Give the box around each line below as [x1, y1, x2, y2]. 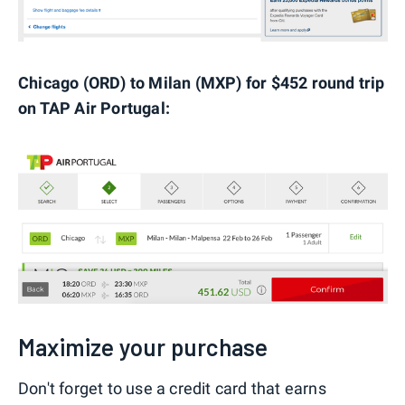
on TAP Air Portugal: [18, 99, 170, 118]
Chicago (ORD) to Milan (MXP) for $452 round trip [18, 73, 385, 93]
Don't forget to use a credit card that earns [18, 379, 326, 399]
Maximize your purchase [18, 333, 268, 362]
